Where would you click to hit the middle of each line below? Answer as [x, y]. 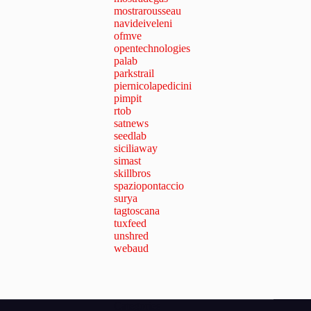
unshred [131, 236]
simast [127, 161]
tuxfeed [130, 224]
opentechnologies [152, 49]
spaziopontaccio [149, 186]
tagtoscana [137, 211]
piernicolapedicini [153, 86]
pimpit [128, 99]
